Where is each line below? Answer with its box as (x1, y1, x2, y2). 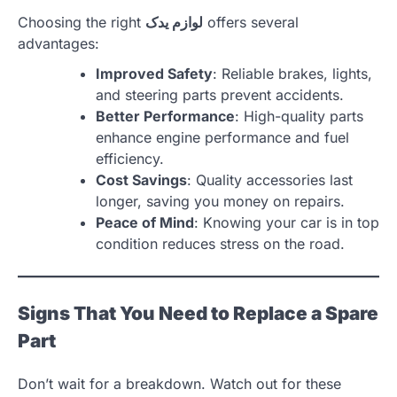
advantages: (18, 35, 99, 53)
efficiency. (96, 150, 164, 168)
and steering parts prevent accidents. (96, 86, 344, 105)
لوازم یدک (145, 13, 203, 32)
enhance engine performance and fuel (96, 128, 349, 147)
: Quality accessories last (187, 171, 353, 190)
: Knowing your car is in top (194, 214, 379, 232)
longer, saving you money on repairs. (96, 192, 345, 211)
